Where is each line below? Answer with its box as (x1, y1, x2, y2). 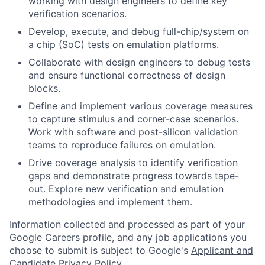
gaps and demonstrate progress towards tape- (28, 170, 239, 182)
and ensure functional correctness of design (28, 69, 225, 82)
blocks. (28, 82, 60, 95)
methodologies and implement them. (28, 196, 192, 208)
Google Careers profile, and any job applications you (9, 231, 247, 244)
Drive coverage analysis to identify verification (28, 157, 238, 169)
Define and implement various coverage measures (28, 100, 253, 112)
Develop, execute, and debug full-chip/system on (28, 25, 249, 38)
